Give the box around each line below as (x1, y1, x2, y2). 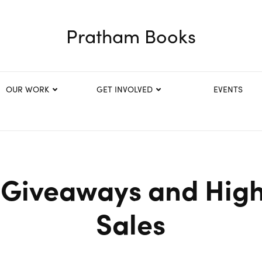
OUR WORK (5, 83, 49, 95)
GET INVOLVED (96, 83, 153, 95)
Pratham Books (66, 22, 196, 49)
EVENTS (213, 83, 243, 95)
